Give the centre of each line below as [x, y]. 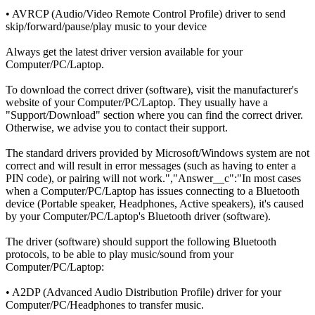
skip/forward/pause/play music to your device [106, 27]
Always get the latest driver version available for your [124, 52]
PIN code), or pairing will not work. [85, 179]
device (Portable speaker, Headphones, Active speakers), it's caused [155, 204]
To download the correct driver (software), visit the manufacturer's [152, 90]
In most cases [271, 179]
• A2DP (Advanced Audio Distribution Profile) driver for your [143, 292]
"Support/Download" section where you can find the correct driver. [154, 115]
